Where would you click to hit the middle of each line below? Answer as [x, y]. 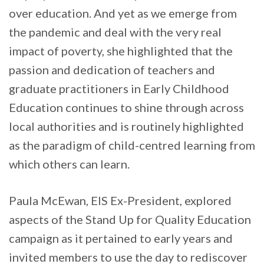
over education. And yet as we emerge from [123, 13]
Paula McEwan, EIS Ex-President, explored [120, 201]
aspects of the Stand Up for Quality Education [130, 220]
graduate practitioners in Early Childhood [119, 89]
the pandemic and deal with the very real [115, 32]
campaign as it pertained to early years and [121, 238]
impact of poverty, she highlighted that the [121, 51]
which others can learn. [69, 164]
